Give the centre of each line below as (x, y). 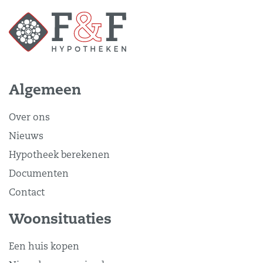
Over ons (29, 118)
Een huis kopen (44, 247)
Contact (27, 193)
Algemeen (45, 91)
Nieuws (26, 136)
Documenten (39, 174)
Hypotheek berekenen (59, 155)
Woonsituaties (60, 220)
